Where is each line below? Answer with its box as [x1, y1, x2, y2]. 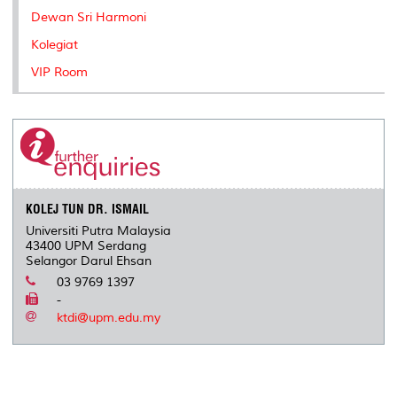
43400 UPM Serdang [26, 238, 147, 254]
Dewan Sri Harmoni [31, 9, 146, 25]
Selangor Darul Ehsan [26, 253, 152, 269]
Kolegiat [31, 36, 78, 52]
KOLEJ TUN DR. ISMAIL [26, 201, 150, 218]
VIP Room [31, 64, 88, 80]
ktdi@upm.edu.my [57, 310, 161, 326]
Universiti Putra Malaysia [26, 223, 172, 239]
